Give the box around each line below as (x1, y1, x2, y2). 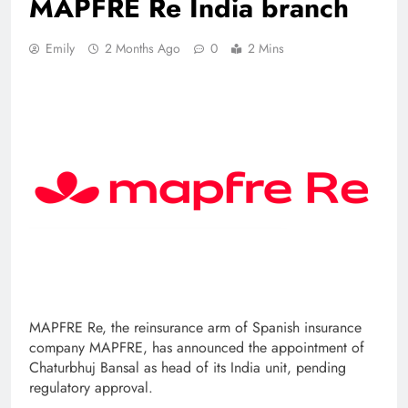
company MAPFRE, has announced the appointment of (29, 336, 364, 358)
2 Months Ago (105, 38, 180, 57)
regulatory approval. (29, 376, 153, 398)
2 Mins (248, 38, 284, 57)
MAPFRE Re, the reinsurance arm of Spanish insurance (29, 316, 362, 338)
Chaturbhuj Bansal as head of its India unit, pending (29, 356, 346, 378)
